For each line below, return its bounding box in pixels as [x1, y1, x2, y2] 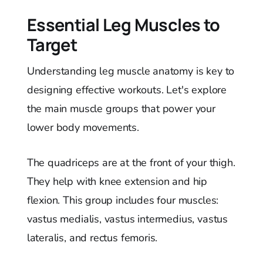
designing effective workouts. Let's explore [26, 82, 227, 97]
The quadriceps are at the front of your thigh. [26, 155, 235, 170]
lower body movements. [26, 120, 139, 134]
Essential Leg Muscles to [26, 12, 220, 36]
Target [26, 32, 77, 56]
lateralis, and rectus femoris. [26, 230, 158, 245]
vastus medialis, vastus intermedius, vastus [26, 211, 228, 226]
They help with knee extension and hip [26, 174, 208, 188]
